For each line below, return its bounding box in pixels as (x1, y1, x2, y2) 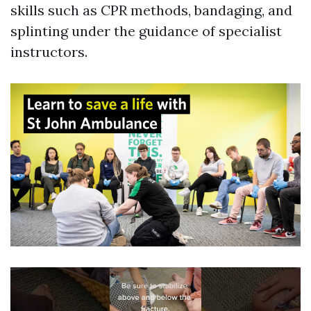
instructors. (10, 43, 87, 61)
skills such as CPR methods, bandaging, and (10, 1, 292, 19)
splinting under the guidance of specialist (10, 22, 282, 40)
